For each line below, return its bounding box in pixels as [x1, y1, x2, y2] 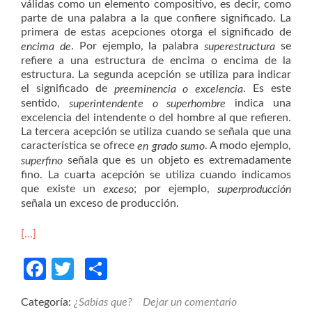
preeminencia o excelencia [114, 84, 244, 95]
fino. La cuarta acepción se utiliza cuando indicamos [21, 169, 291, 180]
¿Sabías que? [74, 296, 132, 308]
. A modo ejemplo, [204, 139, 291, 151]
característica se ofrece [21, 139, 138, 151]
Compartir [107, 257, 207, 280]
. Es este [243, 83, 292, 95]
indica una [235, 97, 292, 109]
